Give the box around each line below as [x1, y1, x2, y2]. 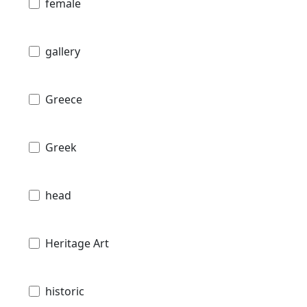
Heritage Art [45, 235, 109, 251]
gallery [45, 43, 80, 59]
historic [45, 283, 84, 299]
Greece [45, 91, 82, 107]
